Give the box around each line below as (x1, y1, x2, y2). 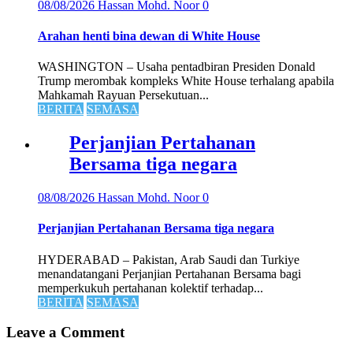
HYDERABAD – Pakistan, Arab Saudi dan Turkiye (38, 252, 299, 266)
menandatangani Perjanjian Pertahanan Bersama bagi (38, 266, 301, 281)
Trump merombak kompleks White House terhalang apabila (38, 74, 334, 88)
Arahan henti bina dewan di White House (38, 29, 260, 43)
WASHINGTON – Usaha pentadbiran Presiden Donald (38, 60, 315, 74)
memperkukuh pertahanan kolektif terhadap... (38, 281, 263, 295)
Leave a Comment (6, 324, 124, 341)
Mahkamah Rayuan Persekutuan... (38, 88, 209, 102)
